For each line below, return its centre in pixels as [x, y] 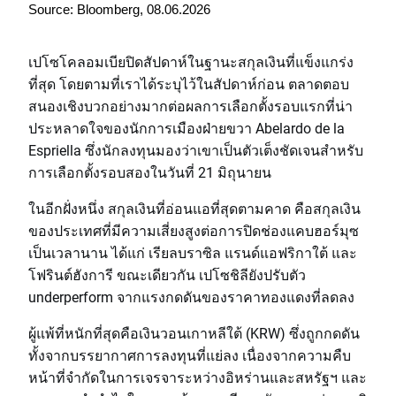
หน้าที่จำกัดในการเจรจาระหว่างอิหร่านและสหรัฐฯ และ [198, 377]
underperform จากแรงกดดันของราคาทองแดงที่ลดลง [191, 297]
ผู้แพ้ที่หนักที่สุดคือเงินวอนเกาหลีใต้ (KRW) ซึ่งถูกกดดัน [194, 333]
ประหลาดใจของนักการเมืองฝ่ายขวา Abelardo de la [187, 128]
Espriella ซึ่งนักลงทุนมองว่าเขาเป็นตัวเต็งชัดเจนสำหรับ [196, 150]
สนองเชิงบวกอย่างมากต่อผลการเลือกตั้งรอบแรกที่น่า [190, 106]
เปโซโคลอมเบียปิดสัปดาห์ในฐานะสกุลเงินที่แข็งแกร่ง [191, 61]
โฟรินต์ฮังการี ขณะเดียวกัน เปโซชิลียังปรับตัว [167, 274]
